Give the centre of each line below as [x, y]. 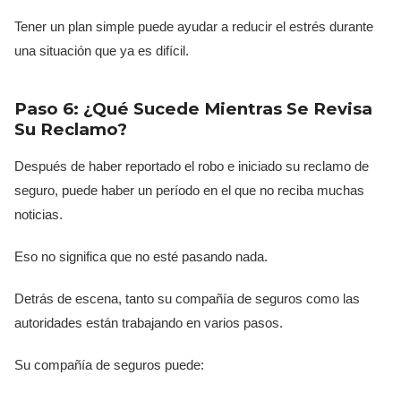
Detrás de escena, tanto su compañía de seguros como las [187, 298]
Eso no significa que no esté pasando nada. [141, 256]
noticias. [38, 214]
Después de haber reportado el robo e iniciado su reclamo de [192, 166]
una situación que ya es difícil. [102, 50]
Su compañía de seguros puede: [109, 364]
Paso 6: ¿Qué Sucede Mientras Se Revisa [193, 108]
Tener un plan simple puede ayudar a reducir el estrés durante [194, 26]
